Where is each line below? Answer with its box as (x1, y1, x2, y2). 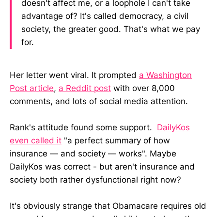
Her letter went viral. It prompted (10, 70, 139, 80)
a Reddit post (59, 83, 111, 93)
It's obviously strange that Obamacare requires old (10, 201, 206, 211)
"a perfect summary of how (62, 136, 170, 146)
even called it (10, 136, 62, 146)
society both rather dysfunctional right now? (10, 175, 181, 185)
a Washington (139, 70, 192, 80)
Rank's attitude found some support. (10, 123, 157, 133)
